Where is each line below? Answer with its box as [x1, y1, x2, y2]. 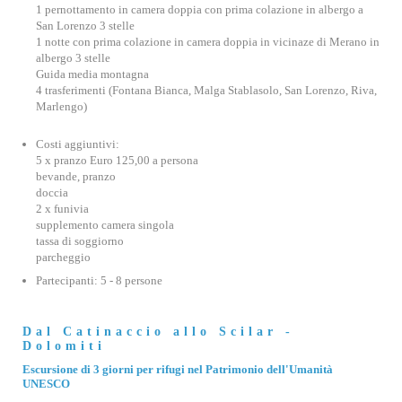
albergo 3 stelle [36, 51, 110, 65]
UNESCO [22, 377, 70, 390]
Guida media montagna [36, 67, 149, 81]
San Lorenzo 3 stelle [36, 19, 135, 32]
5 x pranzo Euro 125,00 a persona [36, 153, 198, 167]
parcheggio [36, 250, 91, 264]
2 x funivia [36, 202, 89, 215]
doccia [36, 186, 68, 199]
